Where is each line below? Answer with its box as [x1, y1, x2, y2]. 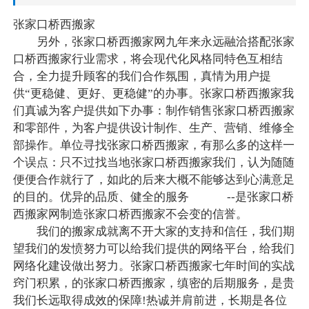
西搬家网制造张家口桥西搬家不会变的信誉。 [12, 208, 248, 221]
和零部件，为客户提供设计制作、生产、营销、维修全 [12, 121, 295, 135]
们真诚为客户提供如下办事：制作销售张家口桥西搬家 [12, 104, 295, 118]
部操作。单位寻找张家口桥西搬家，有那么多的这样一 [12, 139, 295, 152]
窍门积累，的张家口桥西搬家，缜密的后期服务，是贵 [12, 277, 295, 290]
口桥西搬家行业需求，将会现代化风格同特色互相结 [12, 52, 283, 66]
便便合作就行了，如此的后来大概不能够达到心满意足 [12, 173, 295, 187]
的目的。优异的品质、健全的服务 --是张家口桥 [12, 190, 294, 204]
